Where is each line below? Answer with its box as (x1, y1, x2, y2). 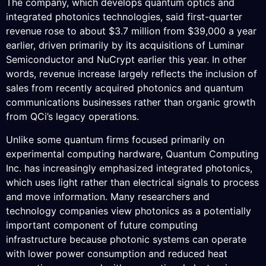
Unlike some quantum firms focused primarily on (6, 133, 224, 145)
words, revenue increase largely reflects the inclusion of (6, 68, 257, 80)
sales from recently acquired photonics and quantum (6, 82, 243, 94)
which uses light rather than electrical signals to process (6, 176, 259, 188)
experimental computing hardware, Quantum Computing (6, 147, 259, 160)
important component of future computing (6, 218, 198, 231)
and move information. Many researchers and (6, 190, 210, 202)
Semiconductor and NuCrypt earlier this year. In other (6, 53, 246, 66)
